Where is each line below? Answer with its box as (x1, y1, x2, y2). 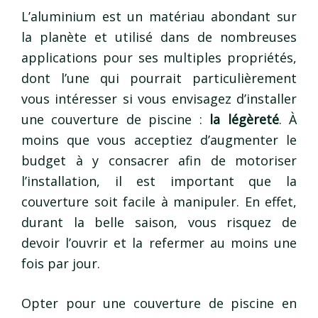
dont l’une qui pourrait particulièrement (21, 70, 297, 87)
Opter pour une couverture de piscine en (21, 295, 297, 312)
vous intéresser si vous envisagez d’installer (21, 90, 297, 108)
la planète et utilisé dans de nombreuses (21, 28, 297, 46)
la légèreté (209, 111, 279, 128)
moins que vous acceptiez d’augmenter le (21, 131, 297, 149)
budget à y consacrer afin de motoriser (21, 152, 297, 170)
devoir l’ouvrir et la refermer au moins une (21, 234, 297, 252)
